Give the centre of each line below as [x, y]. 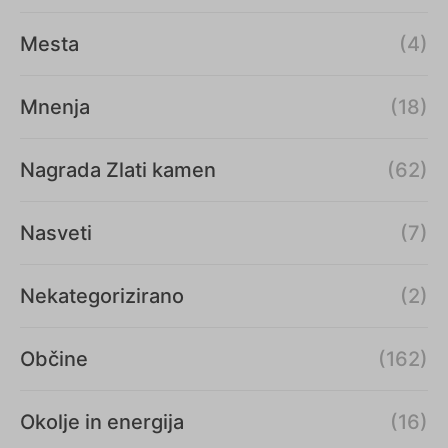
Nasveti [56, 232]
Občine [54, 358]
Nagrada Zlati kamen [118, 169]
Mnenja [55, 106]
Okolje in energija [102, 421]
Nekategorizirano [102, 295]
